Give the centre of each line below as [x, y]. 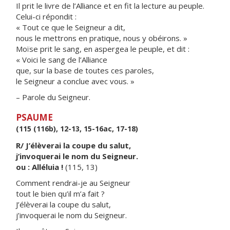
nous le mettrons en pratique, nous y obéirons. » [102, 38]
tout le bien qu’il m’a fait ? [60, 194]
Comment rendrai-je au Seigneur [73, 183]
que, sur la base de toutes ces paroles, [85, 70]
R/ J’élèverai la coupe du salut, [73, 145]
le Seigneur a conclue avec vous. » [75, 81]
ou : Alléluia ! [40, 167]
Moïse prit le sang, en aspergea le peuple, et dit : [103, 49]
